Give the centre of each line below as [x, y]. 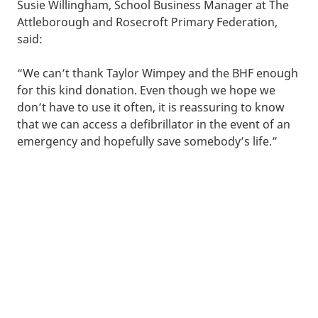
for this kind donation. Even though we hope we [146, 91]
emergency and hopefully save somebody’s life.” [147, 142]
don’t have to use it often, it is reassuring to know [151, 108]
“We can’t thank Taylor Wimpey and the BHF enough [158, 73]
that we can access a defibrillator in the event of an [154, 125]
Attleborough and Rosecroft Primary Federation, [147, 22]
